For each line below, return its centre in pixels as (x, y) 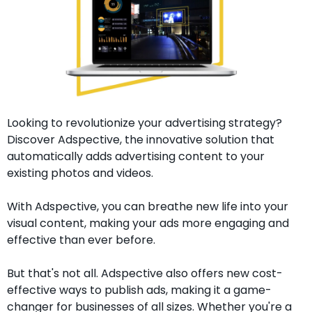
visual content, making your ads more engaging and (148, 223)
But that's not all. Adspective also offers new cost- (145, 273)
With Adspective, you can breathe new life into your (147, 206)
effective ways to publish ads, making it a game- (139, 290)
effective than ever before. (81, 240)
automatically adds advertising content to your (135, 156)
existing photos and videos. (80, 173)
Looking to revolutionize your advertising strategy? (144, 123)
